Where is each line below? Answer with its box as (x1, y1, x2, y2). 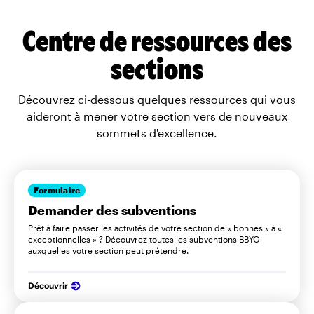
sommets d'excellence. (97, 125, 217, 139)
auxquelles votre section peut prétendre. (28, 245, 189, 255)
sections (111, 50, 203, 85)
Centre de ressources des (22, 22, 292, 57)
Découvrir (28, 280, 68, 291)
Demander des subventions (28, 202, 196, 218)
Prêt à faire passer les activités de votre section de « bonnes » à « (28, 222, 282, 233)
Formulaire (34, 185, 81, 196)
